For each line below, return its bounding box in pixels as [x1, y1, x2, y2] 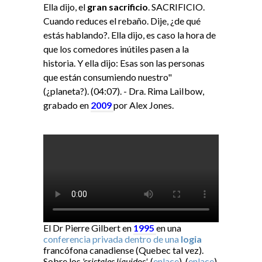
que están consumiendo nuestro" [43, 71, 172, 83]
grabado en [43, 99, 91, 111]
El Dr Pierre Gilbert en [43, 222, 133, 234]
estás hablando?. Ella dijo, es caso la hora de [43, 29, 216, 41]
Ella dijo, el [43, 1, 87, 13]
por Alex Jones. [113, 99, 174, 111]
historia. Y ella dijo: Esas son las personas [43, 57, 205, 69]
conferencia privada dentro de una [43, 233, 181, 245]
